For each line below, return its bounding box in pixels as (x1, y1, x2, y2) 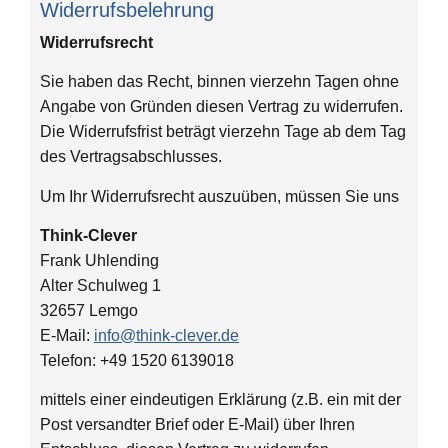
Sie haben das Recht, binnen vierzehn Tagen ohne (40, 73, 399, 91)
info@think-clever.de (94, 326, 239, 344)
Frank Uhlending (40, 251, 159, 269)
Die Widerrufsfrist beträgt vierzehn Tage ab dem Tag (40, 123, 406, 141)
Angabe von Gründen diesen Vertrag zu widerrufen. (40, 98, 403, 116)
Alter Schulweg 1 (40, 276, 161, 294)
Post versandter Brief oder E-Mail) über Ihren (40, 416, 355, 434)
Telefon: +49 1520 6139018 (40, 351, 234, 369)
